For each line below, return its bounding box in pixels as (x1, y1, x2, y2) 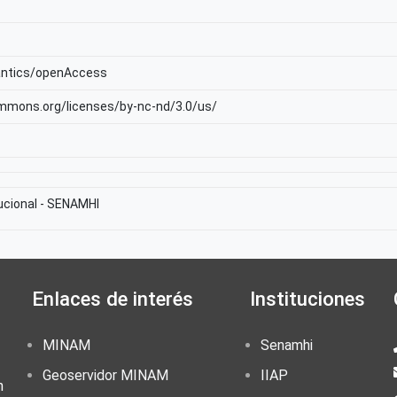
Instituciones (250, 287, 365, 310)
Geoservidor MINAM (43, 367, 168, 384)
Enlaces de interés (32, 287, 193, 310)
